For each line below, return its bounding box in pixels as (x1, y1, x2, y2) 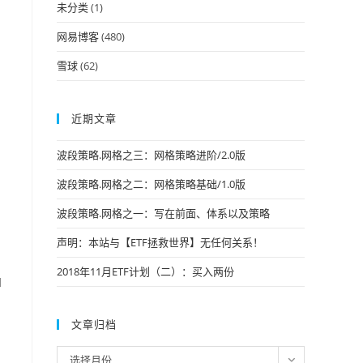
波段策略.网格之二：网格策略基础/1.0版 (57, 177, 246, 191)
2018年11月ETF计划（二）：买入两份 (57, 264, 234, 279)
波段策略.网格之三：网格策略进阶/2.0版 (57, 147, 246, 162)
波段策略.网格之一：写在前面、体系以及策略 (57, 206, 270, 220)
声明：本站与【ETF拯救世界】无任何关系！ (57, 235, 263, 250)
